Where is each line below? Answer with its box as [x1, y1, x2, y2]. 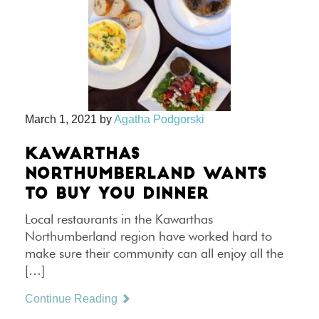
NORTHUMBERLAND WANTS [25, 167, 267, 183]
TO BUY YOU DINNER [25, 187, 209, 203]
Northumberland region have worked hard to [25, 229, 272, 244]
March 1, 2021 [25, 113, 97, 125]
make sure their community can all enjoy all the [25, 246, 283, 261]
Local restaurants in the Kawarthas [25, 211, 213, 226]
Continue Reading [25, 293, 120, 305]
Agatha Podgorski [114, 113, 204, 125]
